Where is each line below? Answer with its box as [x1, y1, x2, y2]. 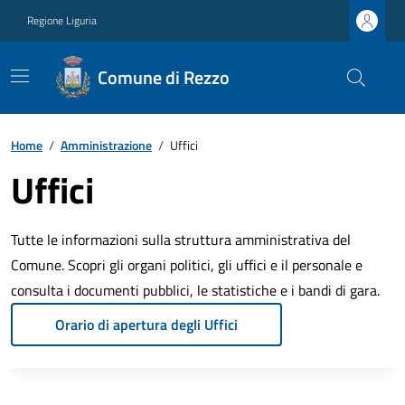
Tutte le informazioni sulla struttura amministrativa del [11, 229, 351, 250]
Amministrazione [61, 136, 152, 155]
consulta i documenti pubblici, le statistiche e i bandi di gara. [11, 279, 380, 301]
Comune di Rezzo [97, 63, 230, 91]
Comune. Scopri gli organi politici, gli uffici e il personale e [11, 254, 363, 276]
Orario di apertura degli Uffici [55, 314, 238, 335]
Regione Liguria [27, 12, 97, 29]
